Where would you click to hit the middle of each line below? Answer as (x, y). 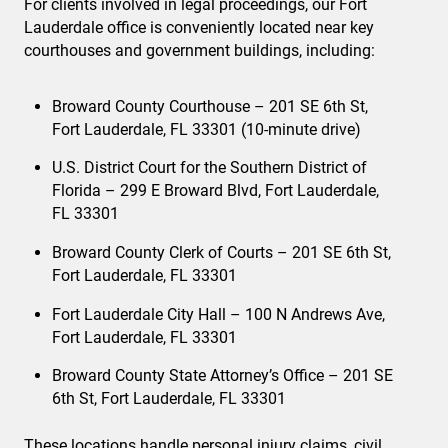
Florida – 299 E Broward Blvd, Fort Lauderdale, (215, 191)
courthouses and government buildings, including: (199, 50)
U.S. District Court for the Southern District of (209, 168)
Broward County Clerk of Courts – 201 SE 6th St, (221, 252)
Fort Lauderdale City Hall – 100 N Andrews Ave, (218, 314)
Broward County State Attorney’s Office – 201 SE (222, 376)
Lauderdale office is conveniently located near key (199, 27)
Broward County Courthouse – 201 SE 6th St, (210, 106)
